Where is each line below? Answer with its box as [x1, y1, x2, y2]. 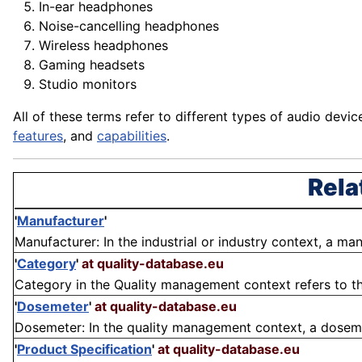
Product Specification [17, 341, 152, 358]
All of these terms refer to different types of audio [13, 108, 325, 125]
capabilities [97, 128, 166, 145]
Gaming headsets [39, 57, 145, 74]
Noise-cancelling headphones [39, 18, 219, 35]
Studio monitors [39, 76, 137, 93]
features [13, 128, 63, 145]
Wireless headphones [39, 37, 168, 54]
